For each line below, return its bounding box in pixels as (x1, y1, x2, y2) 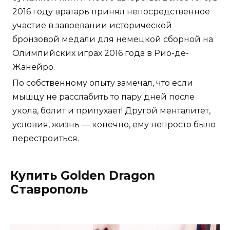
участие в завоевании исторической (12, 21, 172, 31)
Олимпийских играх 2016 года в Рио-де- (12, 48, 189, 59)
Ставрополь (10, 182, 88, 197)
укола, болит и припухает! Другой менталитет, (12, 106, 210, 116)
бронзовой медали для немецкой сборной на (12, 34, 213, 45)
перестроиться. (12, 133, 79, 144)
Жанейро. (12, 62, 55, 72)
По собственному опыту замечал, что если (12, 78, 193, 88)
